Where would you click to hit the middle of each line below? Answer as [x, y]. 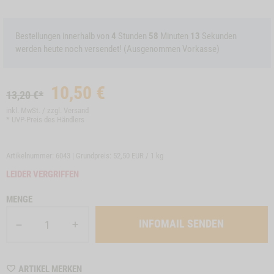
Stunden [132, 36]
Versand [76, 110]
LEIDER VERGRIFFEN [43, 174]
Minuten [174, 36]
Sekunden [219, 36]
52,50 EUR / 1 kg [138, 156]
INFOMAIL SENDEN [182, 224]
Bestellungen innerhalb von [63, 36]
